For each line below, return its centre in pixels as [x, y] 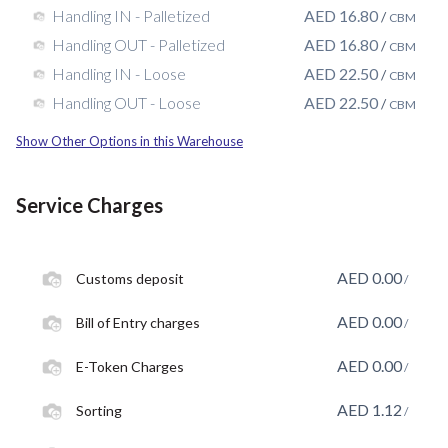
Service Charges [89, 204]
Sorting [99, 410]
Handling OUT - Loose [126, 102]
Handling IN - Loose [119, 73]
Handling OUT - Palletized [138, 44]
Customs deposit [130, 278]
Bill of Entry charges [138, 322]
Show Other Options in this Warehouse [129, 140]
